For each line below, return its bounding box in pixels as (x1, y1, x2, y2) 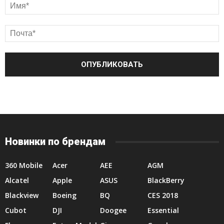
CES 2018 (147, 190, 178, 200)
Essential (147, 205, 179, 215)
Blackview (5, 190, 38, 200)
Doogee (100, 205, 126, 215)
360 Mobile (5, 160, 42, 170)
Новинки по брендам (5, 135, 105, 147)
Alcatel (5, 175, 29, 185)
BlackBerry (147, 175, 184, 185)
